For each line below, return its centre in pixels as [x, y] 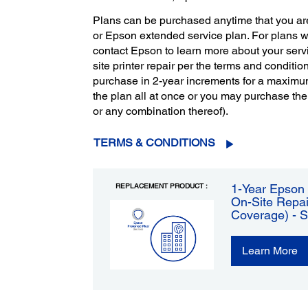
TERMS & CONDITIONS [154, 143]
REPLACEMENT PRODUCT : [162, 186]
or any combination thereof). [160, 111]
